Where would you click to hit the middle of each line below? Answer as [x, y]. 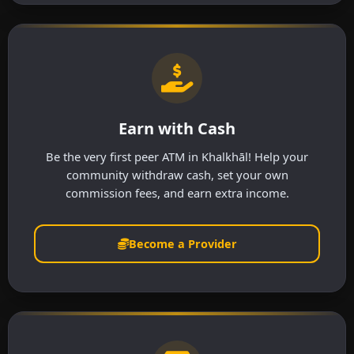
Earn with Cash [177, 128]
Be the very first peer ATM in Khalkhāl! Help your [177, 156]
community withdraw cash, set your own [177, 174]
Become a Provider [183, 244]
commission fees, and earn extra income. [177, 192]
